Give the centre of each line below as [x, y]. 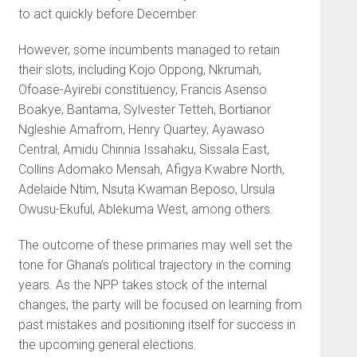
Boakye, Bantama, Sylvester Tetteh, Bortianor [144, 110]
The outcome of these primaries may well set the [155, 245]
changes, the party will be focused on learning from [160, 305]
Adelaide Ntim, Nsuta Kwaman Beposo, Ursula [146, 190]
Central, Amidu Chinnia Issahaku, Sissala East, [143, 150]
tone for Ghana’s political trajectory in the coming [154, 265]
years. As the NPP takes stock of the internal [142, 285]
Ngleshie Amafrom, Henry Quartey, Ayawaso [141, 130]
